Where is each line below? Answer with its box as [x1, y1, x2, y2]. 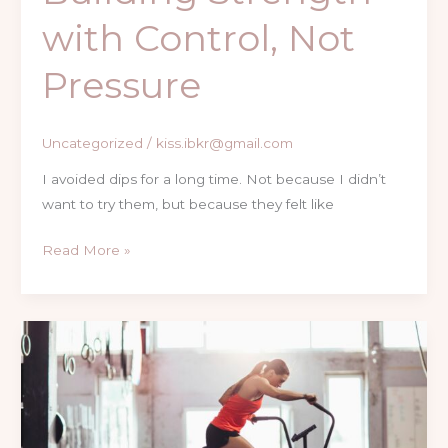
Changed [40, 424, 104, 441]
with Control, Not [41, 15, 355, 60]
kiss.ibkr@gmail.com [155, 135, 293, 152]
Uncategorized [41, 135, 143, 152]
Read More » [41, 241, 131, 258]
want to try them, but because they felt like [41, 196, 334, 213]
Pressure [41, 62, 201, 107]
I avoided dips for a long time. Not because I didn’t [41, 171, 386, 188]
